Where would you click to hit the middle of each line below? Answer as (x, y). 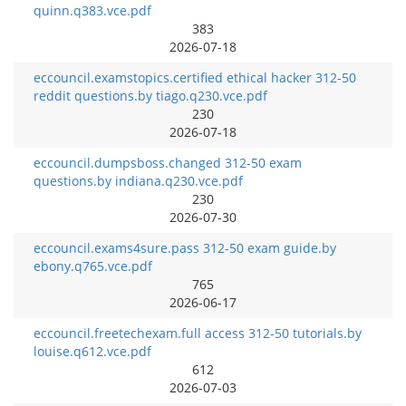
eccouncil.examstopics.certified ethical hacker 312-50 (195, 77)
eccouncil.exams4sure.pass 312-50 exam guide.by (185, 248)
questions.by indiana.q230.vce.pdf (138, 181)
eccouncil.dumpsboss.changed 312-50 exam (168, 163)
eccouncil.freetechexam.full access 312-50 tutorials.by (198, 333)
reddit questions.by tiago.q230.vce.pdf (150, 96)
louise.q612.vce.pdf (92, 351)
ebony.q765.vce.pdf (93, 266)
